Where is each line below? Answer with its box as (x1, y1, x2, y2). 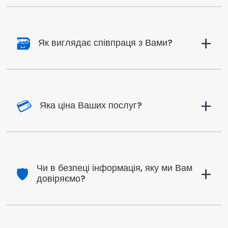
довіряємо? (37, 173, 85, 185)
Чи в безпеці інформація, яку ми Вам (37, 162, 192, 174)
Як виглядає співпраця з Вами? (38, 37, 173, 49)
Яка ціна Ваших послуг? (40, 99, 142, 111)
